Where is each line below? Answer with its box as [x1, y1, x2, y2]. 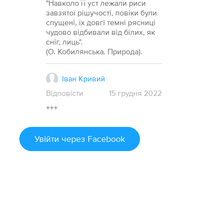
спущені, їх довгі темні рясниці [46, 18, 156, 27]
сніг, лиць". [46, 37, 83, 46]
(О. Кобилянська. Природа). [46, 47, 143, 56]
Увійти [34, 134, 60, 144]
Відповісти [46, 89, 84, 98]
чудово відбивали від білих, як [46, 28, 155, 37]
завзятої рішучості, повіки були [46, 8, 157, 17]
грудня [117, 89, 142, 98]
